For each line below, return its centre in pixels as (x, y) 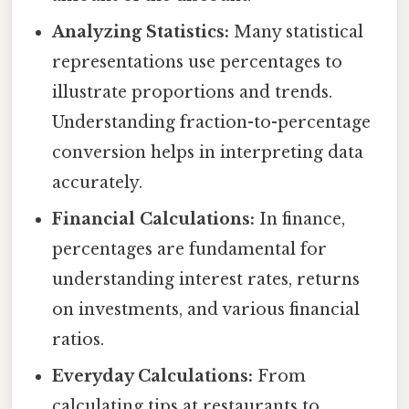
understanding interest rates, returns (206, 280)
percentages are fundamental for (190, 250)
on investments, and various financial (206, 310)
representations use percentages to (198, 63)
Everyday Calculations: (153, 377)
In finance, (300, 220)
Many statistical (297, 32)
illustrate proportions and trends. (193, 93)
